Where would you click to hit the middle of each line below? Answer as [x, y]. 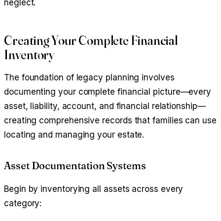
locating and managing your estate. [74, 135]
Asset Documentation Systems [75, 166]
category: [23, 203]
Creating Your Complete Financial [91, 40]
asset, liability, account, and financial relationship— [105, 106]
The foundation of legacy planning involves [89, 78]
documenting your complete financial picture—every [108, 92]
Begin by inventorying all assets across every [94, 189]
